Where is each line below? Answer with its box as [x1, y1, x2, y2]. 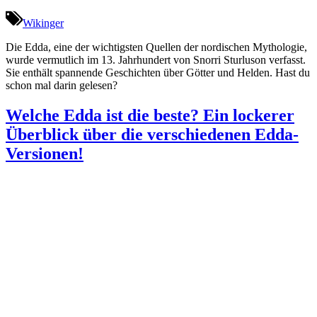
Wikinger [23, 16, 64, 29]
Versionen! [6, 144, 83, 163]
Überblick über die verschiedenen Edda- [6, 125, 299, 144]
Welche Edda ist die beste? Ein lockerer [6, 105, 294, 125]
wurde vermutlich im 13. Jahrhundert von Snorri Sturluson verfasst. [6, 53, 306, 66]
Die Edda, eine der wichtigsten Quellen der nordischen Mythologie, [6, 40, 307, 53]
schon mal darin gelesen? [6, 79, 117, 91]
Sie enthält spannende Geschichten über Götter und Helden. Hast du [6, 66, 310, 79]
